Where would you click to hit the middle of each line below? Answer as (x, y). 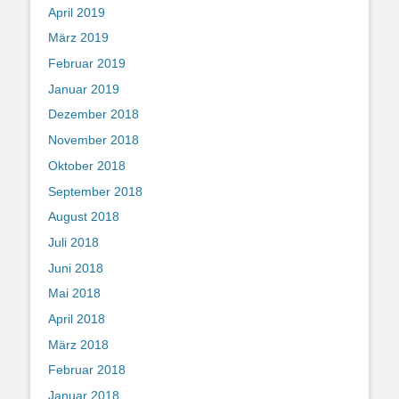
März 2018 (78, 344)
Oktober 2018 (87, 165)
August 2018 (84, 217)
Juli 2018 (73, 242)
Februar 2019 (87, 64)
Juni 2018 (76, 268)
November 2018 (94, 140)
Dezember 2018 (94, 114)
